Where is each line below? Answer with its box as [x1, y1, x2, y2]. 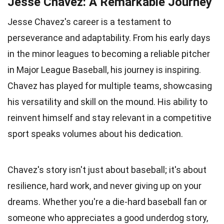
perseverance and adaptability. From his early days [7, 32, 210, 43]
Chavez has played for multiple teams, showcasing [7, 80, 212, 91]
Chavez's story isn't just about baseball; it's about [7, 164, 206, 175]
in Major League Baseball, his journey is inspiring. [7, 64, 201, 75]
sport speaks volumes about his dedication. [7, 128, 183, 139]
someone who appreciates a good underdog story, [7, 212, 208, 223]
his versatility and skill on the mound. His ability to [7, 96, 207, 107]
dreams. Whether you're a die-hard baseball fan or [7, 196, 207, 207]
